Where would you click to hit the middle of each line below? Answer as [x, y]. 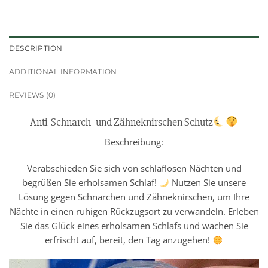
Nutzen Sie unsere [208, 183]
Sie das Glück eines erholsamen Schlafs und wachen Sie [134, 226]
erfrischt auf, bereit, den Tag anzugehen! [129, 240]
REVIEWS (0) [33, 95]
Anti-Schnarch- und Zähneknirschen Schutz [122, 122]
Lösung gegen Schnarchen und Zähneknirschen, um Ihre [134, 197]
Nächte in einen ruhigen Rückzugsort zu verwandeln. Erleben [134, 211]
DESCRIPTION [36, 48]
